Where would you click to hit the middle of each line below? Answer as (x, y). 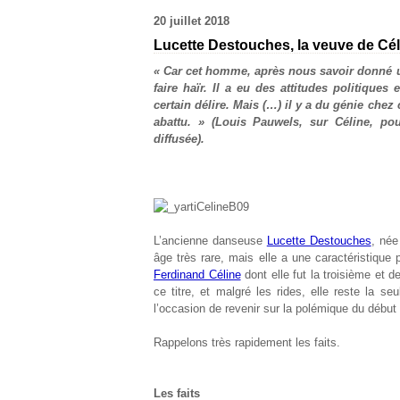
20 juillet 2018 (192, 21)
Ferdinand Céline (197, 275)
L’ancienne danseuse (210, 241)
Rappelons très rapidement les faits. (247, 342)
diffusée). (179, 139)
